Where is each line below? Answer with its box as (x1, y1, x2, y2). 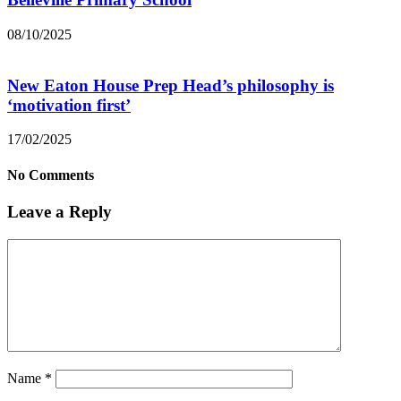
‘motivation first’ (7, 95, 131, 115)
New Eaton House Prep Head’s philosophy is (7, 75, 334, 95)
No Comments (7, 166, 94, 183)
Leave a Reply (7, 202, 112, 221)
